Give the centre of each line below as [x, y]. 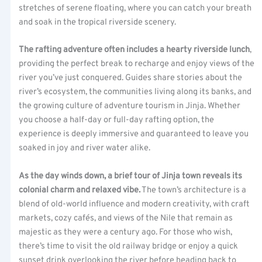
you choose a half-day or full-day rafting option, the [117, 120]
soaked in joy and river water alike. [85, 149]
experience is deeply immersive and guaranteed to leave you [134, 135]
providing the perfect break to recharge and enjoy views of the [137, 64]
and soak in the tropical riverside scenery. [98, 22]
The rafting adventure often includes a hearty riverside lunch [135, 50]
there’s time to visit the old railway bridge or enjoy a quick [129, 246]
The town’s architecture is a [194, 190]
